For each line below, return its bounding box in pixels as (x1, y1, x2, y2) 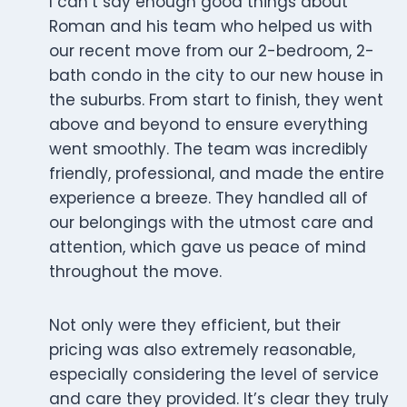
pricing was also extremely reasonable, (49, 339, 355, 362)
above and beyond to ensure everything (49, 114, 368, 136)
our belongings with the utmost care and (49, 212, 373, 234)
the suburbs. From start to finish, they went (49, 89, 383, 112)
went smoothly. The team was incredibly (49, 138, 368, 161)
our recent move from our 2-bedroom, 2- (49, 40, 374, 63)
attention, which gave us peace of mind (49, 236, 366, 259)
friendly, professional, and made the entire (49, 163, 384, 185)
